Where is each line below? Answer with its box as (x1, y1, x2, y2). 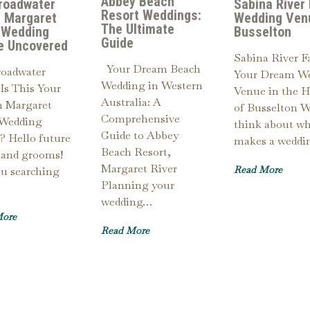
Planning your (101, 177, 174, 192)
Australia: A (101, 94, 161, 109)
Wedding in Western (101, 77, 203, 93)
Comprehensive (101, 111, 180, 126)
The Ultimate (101, 20, 174, 37)
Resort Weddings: (101, 6, 201, 24)
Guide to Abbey (101, 127, 179, 143)
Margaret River (101, 161, 177, 176)
